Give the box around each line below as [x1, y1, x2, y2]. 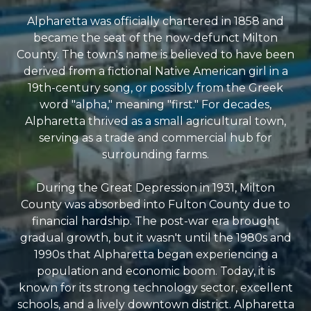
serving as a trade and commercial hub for [39, 131, 272, 144]
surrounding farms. [102, 147, 209, 161]
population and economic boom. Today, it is [36, 264, 275, 278]
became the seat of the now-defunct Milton [33, 31, 278, 44]
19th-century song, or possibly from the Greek [28, 81, 283, 94]
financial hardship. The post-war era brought [31, 214, 280, 228]
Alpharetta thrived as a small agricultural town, [25, 114, 286, 128]
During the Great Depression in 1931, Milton [36, 180, 275, 194]
